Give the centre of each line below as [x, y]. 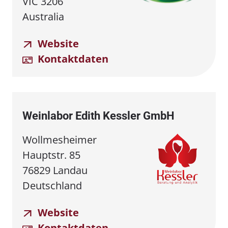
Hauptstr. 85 [51, 155]
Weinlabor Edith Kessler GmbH [98, 116]
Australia [43, 17]
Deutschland [52, 186]
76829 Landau [55, 170]
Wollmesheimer [60, 140]
